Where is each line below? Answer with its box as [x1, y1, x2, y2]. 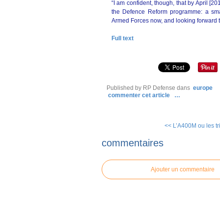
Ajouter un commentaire [151, 165, 215, 173]
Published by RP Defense [107, 84, 175, 91]
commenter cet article [108, 92, 171, 99]
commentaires [102, 137, 164, 148]
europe [193, 84, 213, 91]
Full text [111, 35, 134, 42]
